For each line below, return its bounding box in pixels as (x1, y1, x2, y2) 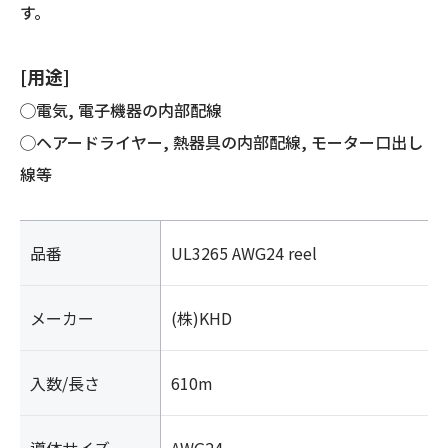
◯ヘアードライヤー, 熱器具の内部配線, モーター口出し (20, 130, 423, 154)
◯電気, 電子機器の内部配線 (20, 98, 222, 122)
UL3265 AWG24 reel (171, 241, 317, 265)
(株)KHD (171, 306, 232, 330)
